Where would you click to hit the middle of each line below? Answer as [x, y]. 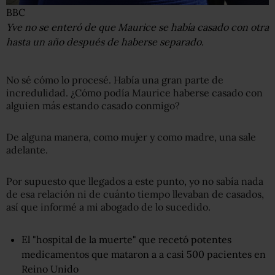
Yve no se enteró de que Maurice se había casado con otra [137, 27]
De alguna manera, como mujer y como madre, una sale [131, 137]
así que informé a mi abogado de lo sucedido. [108, 207]
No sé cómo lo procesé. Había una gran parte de [115, 80]
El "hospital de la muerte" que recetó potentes [126, 240]
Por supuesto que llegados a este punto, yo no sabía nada [135, 181]
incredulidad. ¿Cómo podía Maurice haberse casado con [134, 93]
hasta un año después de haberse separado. [105, 42]
